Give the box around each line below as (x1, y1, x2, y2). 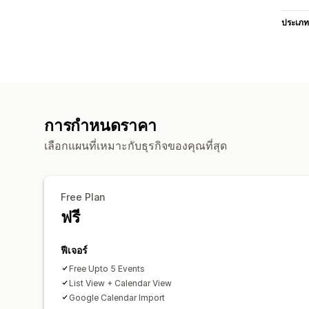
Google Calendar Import (69, 292, 165, 303)
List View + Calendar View (69, 277, 172, 288)
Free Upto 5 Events (69, 263, 145, 274)
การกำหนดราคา (44, 115, 157, 135)
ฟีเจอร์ (61, 243, 88, 256)
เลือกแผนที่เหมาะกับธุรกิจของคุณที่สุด (44, 138, 227, 152)
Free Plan (61, 190, 105, 203)
